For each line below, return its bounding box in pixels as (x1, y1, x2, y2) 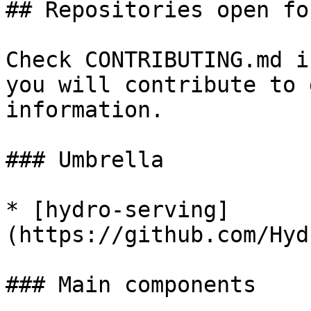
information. (6, 97, 164, 122)
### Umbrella (6, 147, 164, 172)
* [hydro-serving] (6, 197, 230, 222)
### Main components (6, 272, 256, 297)
